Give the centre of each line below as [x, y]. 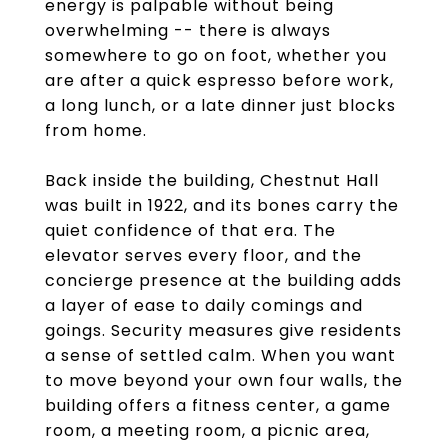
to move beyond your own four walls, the [224, 380]
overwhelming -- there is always [188, 30]
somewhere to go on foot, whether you [216, 55]
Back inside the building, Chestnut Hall [212, 180]
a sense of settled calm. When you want [220, 355]
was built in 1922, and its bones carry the [222, 205]
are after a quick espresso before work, [219, 80]
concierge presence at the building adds [223, 280]
